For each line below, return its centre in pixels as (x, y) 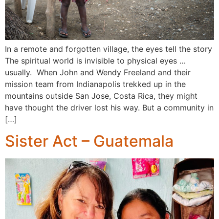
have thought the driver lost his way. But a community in (109, 107)
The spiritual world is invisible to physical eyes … (95, 60)
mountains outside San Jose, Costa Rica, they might (101, 96)
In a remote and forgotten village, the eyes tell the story (109, 49)
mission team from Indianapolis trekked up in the (95, 84)
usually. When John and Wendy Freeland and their (98, 72)
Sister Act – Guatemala (89, 141)
